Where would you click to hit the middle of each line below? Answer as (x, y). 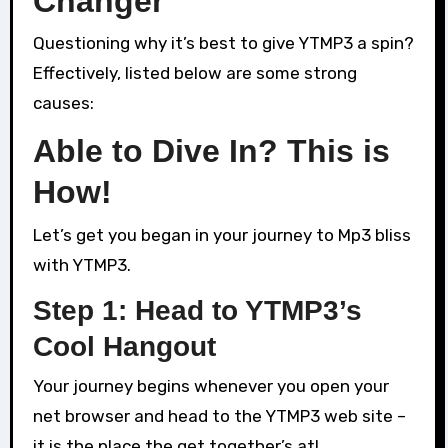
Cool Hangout (124, 346)
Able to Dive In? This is (211, 151)
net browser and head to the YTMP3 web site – (219, 416)
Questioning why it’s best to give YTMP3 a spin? (223, 43)
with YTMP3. (81, 264)
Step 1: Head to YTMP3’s (197, 310)
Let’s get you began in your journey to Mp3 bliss (221, 234)
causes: (63, 103)
